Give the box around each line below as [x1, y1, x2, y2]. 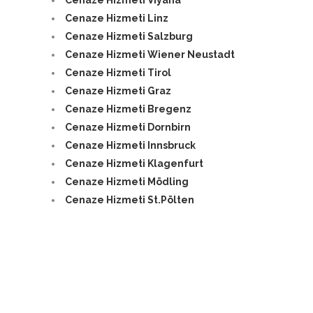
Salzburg [147, 30, 193, 42]
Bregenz [147, 103, 191, 115]
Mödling [147, 175, 189, 187]
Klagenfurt [147, 157, 203, 169]
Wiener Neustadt [147, 48, 235, 60]
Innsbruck [147, 139, 196, 151]
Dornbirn [147, 121, 191, 133]
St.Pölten [147, 194, 194, 205]
